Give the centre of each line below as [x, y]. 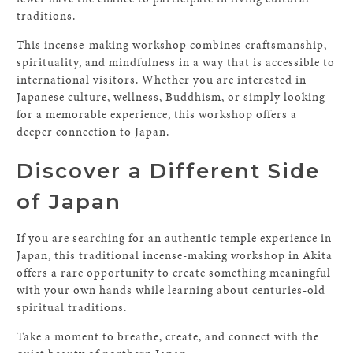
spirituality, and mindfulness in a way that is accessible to [176, 62]
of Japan [69, 202]
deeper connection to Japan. [93, 132]
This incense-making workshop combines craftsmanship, [172, 45]
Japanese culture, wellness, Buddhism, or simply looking [171, 97]
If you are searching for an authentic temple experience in [175, 238]
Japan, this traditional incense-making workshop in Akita [175, 255]
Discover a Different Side [169, 171]
